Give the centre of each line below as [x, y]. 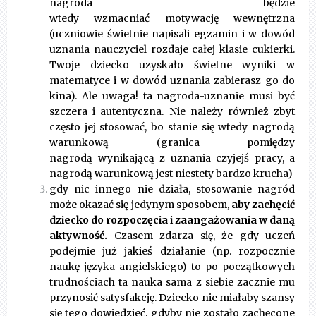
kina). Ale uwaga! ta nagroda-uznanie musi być [172, 96]
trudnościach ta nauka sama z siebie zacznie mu [172, 282]
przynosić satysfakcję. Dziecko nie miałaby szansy [172, 298]
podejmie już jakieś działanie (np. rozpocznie [172, 251]
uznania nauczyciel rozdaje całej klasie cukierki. [172, 50]
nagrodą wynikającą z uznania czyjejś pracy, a [172, 158]
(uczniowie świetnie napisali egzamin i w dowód [172, 34]
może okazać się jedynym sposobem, [139, 205]
